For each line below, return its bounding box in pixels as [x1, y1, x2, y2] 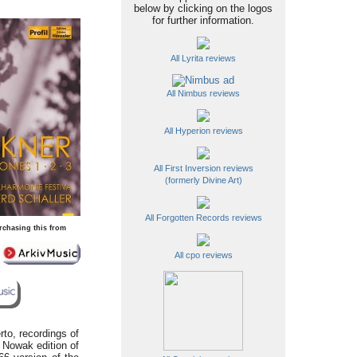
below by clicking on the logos [134, 2, 273, 14]
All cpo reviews [174, 250, 233, 260]
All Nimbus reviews [167, 88, 240, 98]
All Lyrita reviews [171, 53, 236, 63]
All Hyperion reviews [163, 126, 243, 135]
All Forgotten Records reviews [144, 213, 262, 222]
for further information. [152, 14, 254, 26]
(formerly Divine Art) [164, 175, 242, 185]
